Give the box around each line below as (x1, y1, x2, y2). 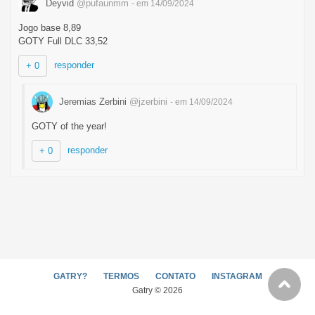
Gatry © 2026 (132, 285, 183, 295)
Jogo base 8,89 (18, 22, 81, 33)
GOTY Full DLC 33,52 (18, 36, 108, 46)
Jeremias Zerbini (56, 96, 129, 107)
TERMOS (103, 271, 139, 281)
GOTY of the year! (32, 121, 107, 131)
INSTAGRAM (211, 271, 262, 281)
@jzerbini (129, 96, 167, 107)
